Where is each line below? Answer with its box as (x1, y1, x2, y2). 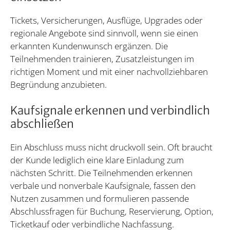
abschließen (10, 117, 74, 131)
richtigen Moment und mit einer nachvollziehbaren (10, 65, 208, 78)
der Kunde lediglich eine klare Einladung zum (10, 154, 184, 166)
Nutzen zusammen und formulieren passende (10, 193, 189, 205)
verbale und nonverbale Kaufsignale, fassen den (10, 180, 196, 192)
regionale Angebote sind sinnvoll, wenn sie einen (10, 27, 198, 39)
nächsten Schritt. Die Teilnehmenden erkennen (10, 167, 193, 179)
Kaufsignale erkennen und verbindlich (10, 103, 210, 118)
